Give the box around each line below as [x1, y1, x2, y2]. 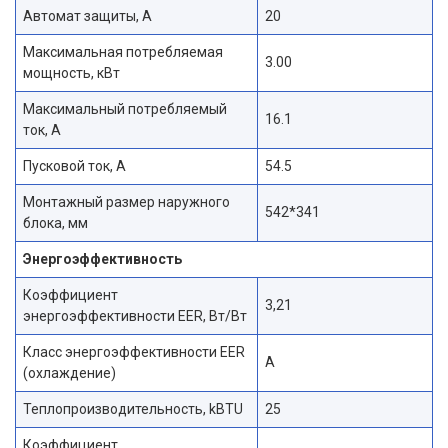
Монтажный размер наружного [23, 193, 230, 210]
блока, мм [23, 214, 88, 231]
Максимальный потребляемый [23, 100, 227, 117]
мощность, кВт [23, 64, 120, 81]
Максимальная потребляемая [23, 43, 223, 60]
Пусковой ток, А [23, 157, 126, 174]
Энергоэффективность [23, 250, 182, 267]
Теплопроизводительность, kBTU [23, 400, 243, 417]
